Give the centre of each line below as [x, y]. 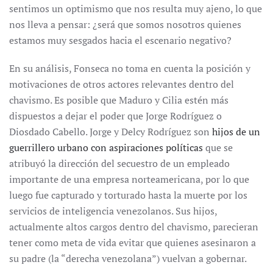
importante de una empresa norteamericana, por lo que [129, 179]
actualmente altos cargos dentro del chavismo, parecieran [134, 227]
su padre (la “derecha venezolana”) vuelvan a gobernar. [128, 258]
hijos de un [236, 132]
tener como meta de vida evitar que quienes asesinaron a [133, 243]
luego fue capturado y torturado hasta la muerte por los [128, 195]
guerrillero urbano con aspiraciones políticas [106, 147]
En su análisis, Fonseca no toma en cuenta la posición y [130, 68]
